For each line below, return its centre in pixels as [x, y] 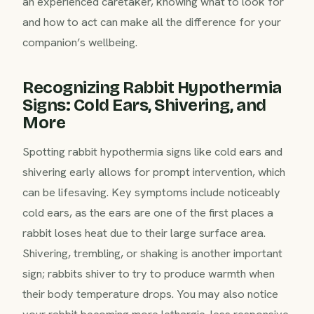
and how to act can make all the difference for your [152, 21]
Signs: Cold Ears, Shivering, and [144, 105]
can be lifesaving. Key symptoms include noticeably [151, 192]
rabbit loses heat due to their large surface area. [144, 232]
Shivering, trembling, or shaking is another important [152, 253]
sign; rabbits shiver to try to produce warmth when [149, 273]
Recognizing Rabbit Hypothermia [152, 87]
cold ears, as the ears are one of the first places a [148, 212]
